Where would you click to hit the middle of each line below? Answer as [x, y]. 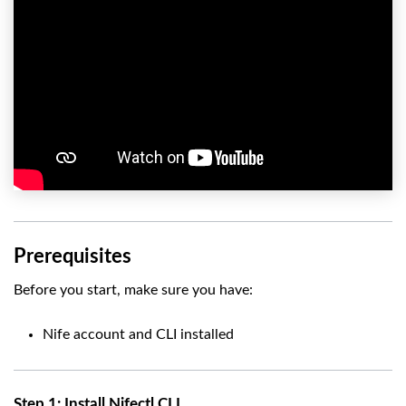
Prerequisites [72, 257]
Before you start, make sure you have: [133, 290]
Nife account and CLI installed [138, 335]
